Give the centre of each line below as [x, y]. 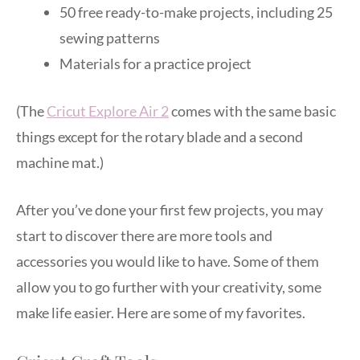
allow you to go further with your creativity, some [169, 286]
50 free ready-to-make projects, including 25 [196, 12]
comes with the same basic [252, 110]
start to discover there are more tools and [144, 235]
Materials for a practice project [155, 63]
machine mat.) [60, 162]
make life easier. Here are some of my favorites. [161, 312]
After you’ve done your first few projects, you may [170, 209]
